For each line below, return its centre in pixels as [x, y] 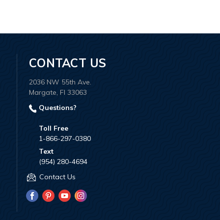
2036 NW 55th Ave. [60, 82]
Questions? [57, 107]
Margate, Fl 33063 [58, 92]
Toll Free [54, 128]
